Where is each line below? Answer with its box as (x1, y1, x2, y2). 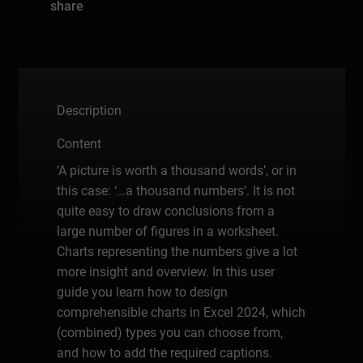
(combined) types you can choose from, (57, 324, 284, 340)
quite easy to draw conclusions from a (57, 203, 275, 219)
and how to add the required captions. (57, 344, 273, 361)
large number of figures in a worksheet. (57, 223, 280, 239)
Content (57, 135, 102, 152)
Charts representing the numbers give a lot (57, 243, 298, 259)
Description (57, 102, 122, 118)
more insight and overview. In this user (57, 263, 275, 280)
